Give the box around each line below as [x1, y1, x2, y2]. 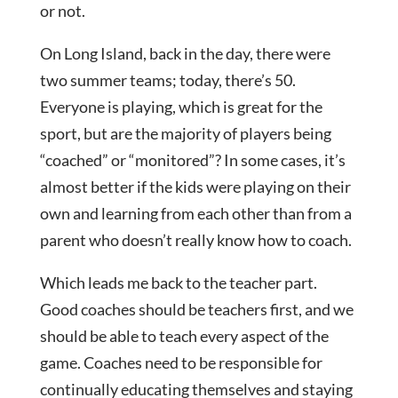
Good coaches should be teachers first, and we [39, 299, 354, 320]
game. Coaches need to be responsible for [39, 353, 322, 373]
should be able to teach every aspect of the [39, 326, 329, 346]
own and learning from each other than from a [39, 203, 352, 224]
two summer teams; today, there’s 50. [39, 70, 296, 91]
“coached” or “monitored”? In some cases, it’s [39, 150, 346, 171]
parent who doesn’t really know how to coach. [39, 230, 352, 251]
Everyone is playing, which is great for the [39, 97, 322, 117]
